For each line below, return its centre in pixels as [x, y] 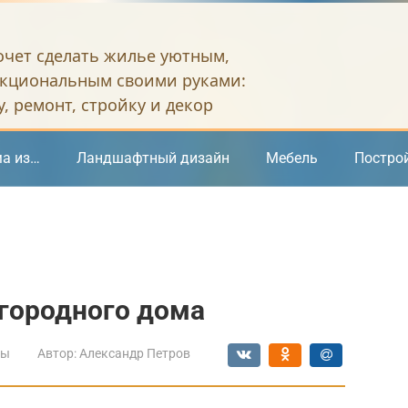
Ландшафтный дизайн [153, 158]
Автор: [57, 353]
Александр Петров [135, 353]
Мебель [292, 158]
